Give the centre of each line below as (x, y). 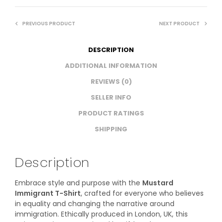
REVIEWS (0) (111, 81)
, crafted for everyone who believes (142, 194)
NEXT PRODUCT (179, 24)
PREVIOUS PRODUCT (49, 24)
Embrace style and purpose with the (79, 183)
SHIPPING (111, 129)
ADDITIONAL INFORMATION (111, 65)
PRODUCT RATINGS (111, 113)
